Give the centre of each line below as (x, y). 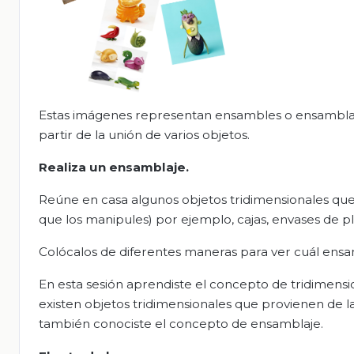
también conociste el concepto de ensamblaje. (181, 324)
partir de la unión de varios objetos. (144, 135)
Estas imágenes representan (127, 115)
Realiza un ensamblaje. (114, 168)
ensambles (248, 115)
